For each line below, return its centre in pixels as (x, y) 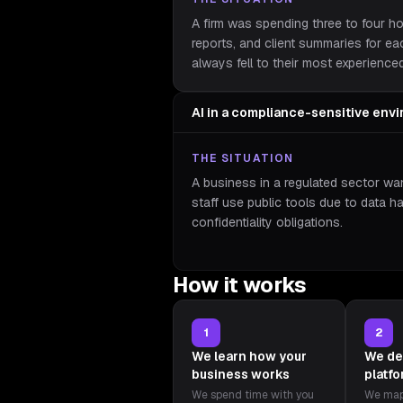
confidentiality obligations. (267, 222)
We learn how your (249, 356)
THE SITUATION (243, 158)
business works (241, 374)
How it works (240, 285)
